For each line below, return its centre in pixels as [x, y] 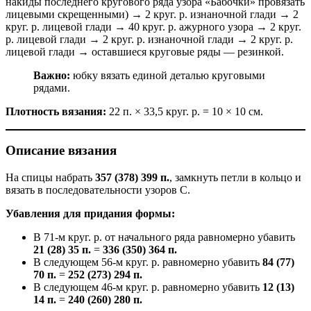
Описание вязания [61, 151]
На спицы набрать [50, 178]
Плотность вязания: [56, 111]
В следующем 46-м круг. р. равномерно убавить [148, 287]
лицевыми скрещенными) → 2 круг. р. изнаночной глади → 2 [152, 14]
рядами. [52, 87]
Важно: [52, 75]
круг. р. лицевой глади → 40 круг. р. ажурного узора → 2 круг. [153, 26]
